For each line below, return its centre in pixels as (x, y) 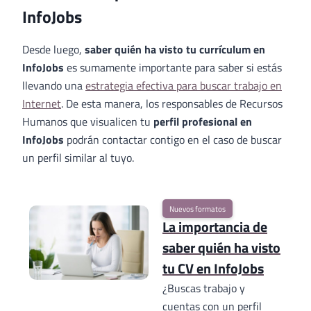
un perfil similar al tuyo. (78, 158)
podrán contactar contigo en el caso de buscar (173, 140)
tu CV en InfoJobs (213, 269)
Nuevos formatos (197, 209)
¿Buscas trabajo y (204, 288)
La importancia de (215, 227)
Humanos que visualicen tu (88, 122)
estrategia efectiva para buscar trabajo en (184, 86)
